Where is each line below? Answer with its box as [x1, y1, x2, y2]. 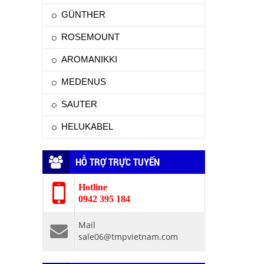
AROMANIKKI [61, 54, 117, 64]
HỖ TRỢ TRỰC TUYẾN [75, 155, 160, 169]
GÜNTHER [61, 9, 105, 19]
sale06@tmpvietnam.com [78, 231, 178, 242]
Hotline [78, 182, 107, 192]
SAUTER [61, 99, 97, 109]
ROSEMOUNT [61, 32, 120, 42]
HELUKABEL [61, 121, 113, 131]
